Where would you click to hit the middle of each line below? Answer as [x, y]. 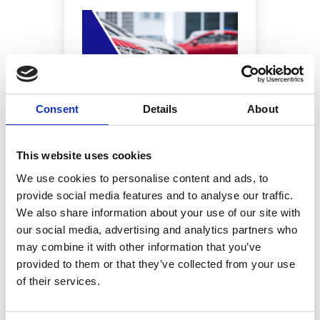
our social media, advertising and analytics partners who [157, 229]
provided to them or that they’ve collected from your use [156, 264]
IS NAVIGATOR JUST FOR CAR [160, 155]
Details [160, 109]
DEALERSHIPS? [160, 170]
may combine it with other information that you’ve [139, 246]
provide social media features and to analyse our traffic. [155, 195]
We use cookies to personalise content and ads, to [142, 178]
